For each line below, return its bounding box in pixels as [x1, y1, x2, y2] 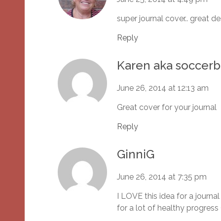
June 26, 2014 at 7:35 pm [117, 172, 207, 182]
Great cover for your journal [117, 103, 217, 112]
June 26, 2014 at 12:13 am [117, 83, 209, 93]
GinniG [117, 147, 154, 162]
